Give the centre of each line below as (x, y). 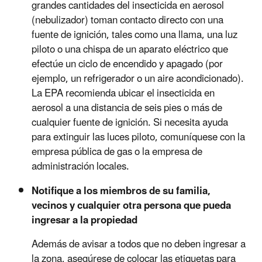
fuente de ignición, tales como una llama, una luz (135, 35)
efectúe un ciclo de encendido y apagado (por (127, 64)
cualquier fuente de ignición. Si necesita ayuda (130, 123)
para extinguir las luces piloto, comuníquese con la (138, 137)
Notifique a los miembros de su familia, (121, 191)
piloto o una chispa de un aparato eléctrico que (130, 49)
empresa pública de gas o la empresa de (117, 152)
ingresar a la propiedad (85, 220)
